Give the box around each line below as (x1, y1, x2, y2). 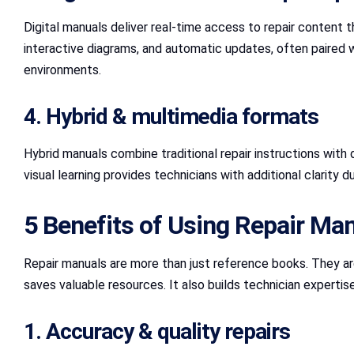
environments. (24, 62, 101, 77)
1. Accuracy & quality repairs (24, 318, 290, 345)
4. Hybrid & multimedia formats (24, 103, 318, 130)
